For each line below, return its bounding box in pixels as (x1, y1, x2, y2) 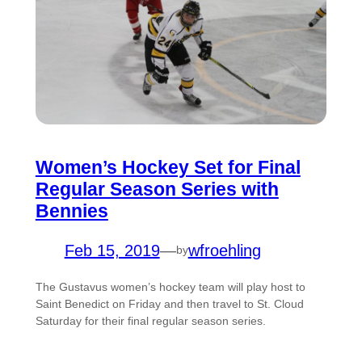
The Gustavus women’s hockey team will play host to (35, 280, 305, 293)
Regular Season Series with (35, 178, 279, 200)
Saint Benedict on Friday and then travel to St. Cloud (35, 297, 304, 310)
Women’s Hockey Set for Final (35, 156, 301, 178)
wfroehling (187, 241, 261, 259)
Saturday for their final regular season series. (35, 314, 266, 327)
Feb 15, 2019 (64, 241, 160, 259)
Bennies (35, 200, 108, 221)
